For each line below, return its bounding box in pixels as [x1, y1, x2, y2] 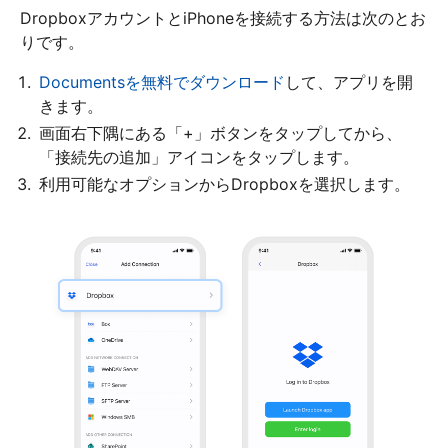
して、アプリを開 [285, 71, 413, 92]
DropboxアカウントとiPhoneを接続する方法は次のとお [20, 7, 426, 28]
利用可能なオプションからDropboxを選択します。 [39, 173, 410, 194]
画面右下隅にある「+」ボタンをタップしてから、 [39, 122, 402, 143]
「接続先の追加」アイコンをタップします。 [39, 146, 359, 167]
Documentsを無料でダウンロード [39, 71, 285, 92]
